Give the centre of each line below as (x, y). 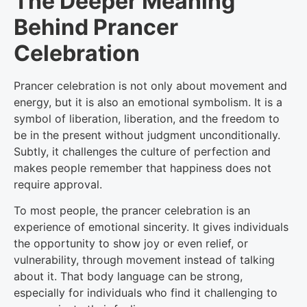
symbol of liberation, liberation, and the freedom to (147, 119)
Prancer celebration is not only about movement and (150, 86)
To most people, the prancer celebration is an (132, 211)
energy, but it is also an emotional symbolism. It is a (148, 102)
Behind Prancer (96, 27)
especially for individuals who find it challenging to (146, 293)
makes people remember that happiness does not (143, 168)
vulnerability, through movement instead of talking (144, 260)
